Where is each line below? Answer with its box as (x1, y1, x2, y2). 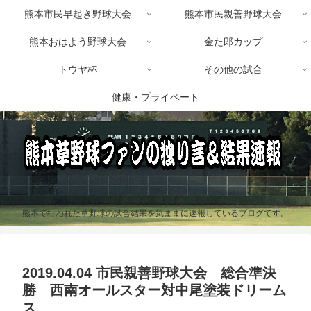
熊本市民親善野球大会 (185, 8, 282, 19)
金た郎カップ (204, 36, 262, 47)
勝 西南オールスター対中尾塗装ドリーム (22, 283, 286, 299)
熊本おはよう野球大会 (29, 36, 126, 47)
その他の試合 (204, 64, 262, 75)
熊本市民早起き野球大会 (24, 8, 131, 19)
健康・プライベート (112, 92, 199, 103)
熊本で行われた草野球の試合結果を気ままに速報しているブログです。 (22, 208, 289, 219)
